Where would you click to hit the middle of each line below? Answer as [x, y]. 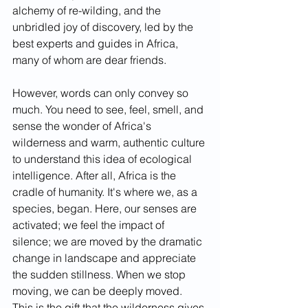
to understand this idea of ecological [103, 159]
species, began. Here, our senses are [106, 209]
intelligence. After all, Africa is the [96, 176]
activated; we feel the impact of [90, 225]
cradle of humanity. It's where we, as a [106, 192]
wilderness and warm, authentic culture [110, 143]
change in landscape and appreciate [106, 258]
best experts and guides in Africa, [97, 44]
